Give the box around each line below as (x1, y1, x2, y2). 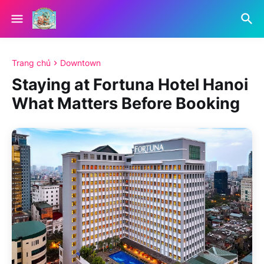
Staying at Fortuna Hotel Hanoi (12, 75, 248, 95)
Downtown (60, 58, 101, 68)
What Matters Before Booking (12, 94, 240, 114)
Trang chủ (12, 58, 51, 68)
